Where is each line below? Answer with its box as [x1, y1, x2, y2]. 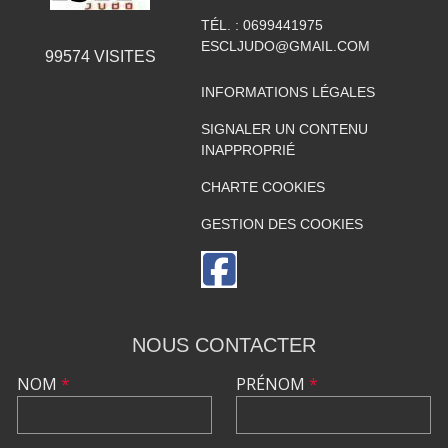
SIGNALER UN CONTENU [200, 121, 368, 137]
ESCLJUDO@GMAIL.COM [200, 38, 370, 54]
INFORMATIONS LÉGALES [200, 84, 375, 100]
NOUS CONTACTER [132, 334, 316, 356]
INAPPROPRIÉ [200, 142, 295, 158]
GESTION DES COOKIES [200, 216, 363, 232]
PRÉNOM [236, 373, 309, 395]
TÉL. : [200, 17, 243, 33]
